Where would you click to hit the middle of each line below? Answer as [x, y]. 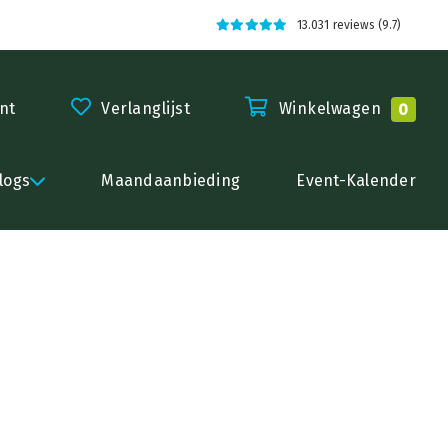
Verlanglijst [145, 108]
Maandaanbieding [171, 180]
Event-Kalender [356, 180]
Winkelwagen [329, 108]
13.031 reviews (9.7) [349, 25]
